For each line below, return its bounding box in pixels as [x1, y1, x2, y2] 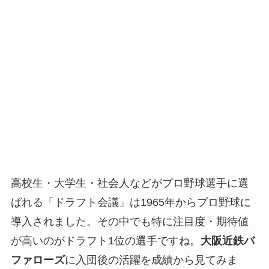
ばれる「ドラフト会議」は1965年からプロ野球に [10, 196, 251, 208]
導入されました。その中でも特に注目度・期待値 [10, 215, 249, 228]
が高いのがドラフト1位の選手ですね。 [10, 234, 201, 247]
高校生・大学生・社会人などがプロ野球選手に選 [10, 177, 249, 189]
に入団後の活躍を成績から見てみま [64, 253, 238, 266]
